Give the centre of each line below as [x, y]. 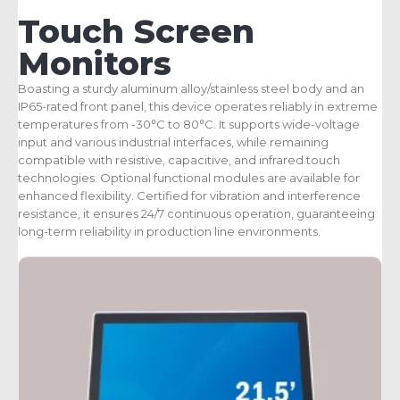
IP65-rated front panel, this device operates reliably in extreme [198, 106]
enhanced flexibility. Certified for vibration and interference [189, 195]
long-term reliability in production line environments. [169, 231]
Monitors [95, 63]
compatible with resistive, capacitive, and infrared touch [179, 159]
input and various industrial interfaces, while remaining [173, 142]
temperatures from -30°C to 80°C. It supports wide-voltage [189, 124]
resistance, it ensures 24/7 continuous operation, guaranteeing [196, 213]
